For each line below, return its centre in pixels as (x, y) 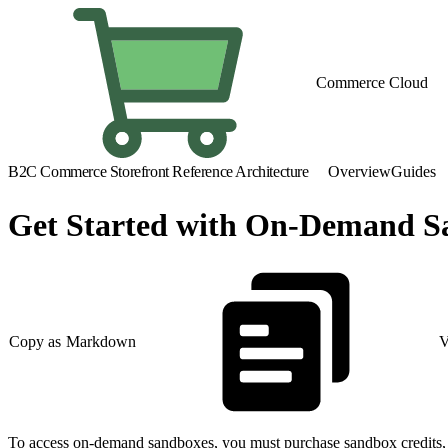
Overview (359, 171)
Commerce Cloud (372, 82)
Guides (413, 171)
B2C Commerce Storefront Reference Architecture (158, 171)
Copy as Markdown (73, 342)
